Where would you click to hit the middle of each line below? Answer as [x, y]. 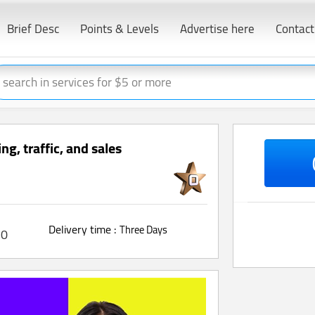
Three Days [143, 230]
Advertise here [217, 29]
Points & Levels [120, 29]
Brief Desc [33, 29]
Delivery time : [82, 229]
